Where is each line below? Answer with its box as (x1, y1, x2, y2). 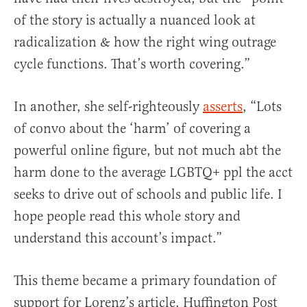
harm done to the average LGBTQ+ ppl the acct (14, 164, 293, 182)
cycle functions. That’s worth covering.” (14, 56, 250, 73)
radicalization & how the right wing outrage (14, 34, 276, 51)
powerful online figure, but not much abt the (14, 142, 281, 160)
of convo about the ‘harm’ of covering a (14, 120, 251, 138)
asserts (203, 98, 243, 116)
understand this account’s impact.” (14, 230, 222, 247)
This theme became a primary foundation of (14, 272, 276, 290)
